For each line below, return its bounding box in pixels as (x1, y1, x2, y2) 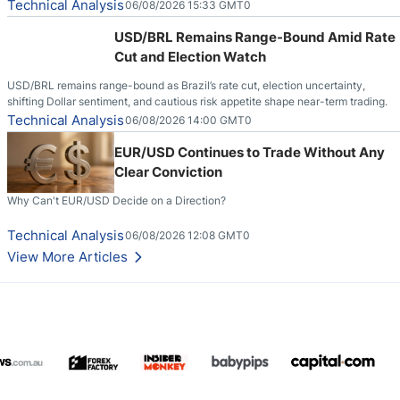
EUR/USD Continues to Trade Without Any (114, 144, 385, 161)
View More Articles (7, 248, 128, 265)
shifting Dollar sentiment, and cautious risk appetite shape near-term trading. (7, 95, 387, 108)
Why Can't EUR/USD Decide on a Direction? (7, 194, 226, 207)
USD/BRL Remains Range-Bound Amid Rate (114, 29, 396, 46)
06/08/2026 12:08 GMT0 (125, 229, 250, 242)
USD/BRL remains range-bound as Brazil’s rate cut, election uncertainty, (7, 79, 365, 92)
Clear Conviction (114, 163, 222, 180)
